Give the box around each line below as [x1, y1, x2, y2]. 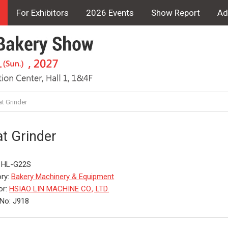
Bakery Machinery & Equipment [11, 172, 115, 181]
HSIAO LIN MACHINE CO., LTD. [9, 184, 109, 193]
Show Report [151, 8, 201, 18]
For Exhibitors [16, 8, 69, 18]
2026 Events [86, 8, 134, 18]
